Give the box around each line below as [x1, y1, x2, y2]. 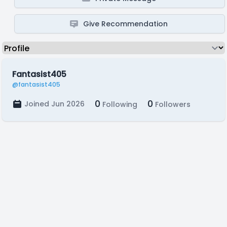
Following [100, 99, 137, 109]
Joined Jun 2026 [24, 99, 85, 109]
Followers [153, 99, 191, 109]
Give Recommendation [83, 19, 168, 29]
